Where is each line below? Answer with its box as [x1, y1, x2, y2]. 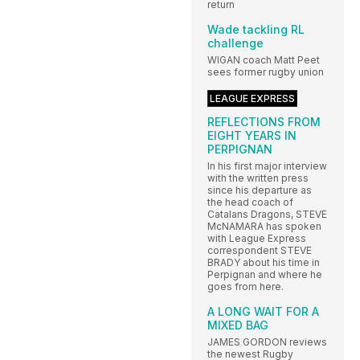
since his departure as [207, 183, 312, 196]
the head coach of [207, 195, 293, 208]
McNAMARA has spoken [207, 219, 321, 232]
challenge [207, 35, 264, 50]
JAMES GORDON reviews [207, 335, 327, 348]
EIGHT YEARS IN [207, 128, 297, 142]
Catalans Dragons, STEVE [207, 207, 327, 220]
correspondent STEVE [207, 243, 312, 256]
